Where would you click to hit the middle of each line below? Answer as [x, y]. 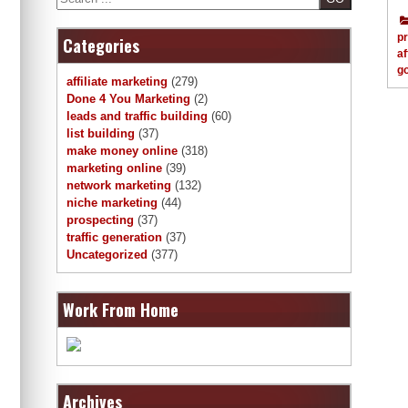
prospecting [100, 220]
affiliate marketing [117, 82]
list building [101, 134]
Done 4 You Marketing [128, 99]
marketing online [114, 168]
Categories [101, 46]
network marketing [119, 186]
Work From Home [121, 309]
